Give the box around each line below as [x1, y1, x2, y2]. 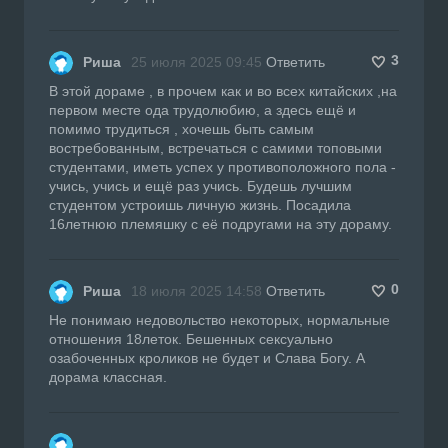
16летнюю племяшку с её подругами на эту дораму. [49, 215, 392, 232]
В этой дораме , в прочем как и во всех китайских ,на [49, 82, 397, 99]
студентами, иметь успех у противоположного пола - [49, 158, 396, 175]
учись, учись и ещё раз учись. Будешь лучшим [49, 177, 352, 194]
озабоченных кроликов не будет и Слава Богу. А [49, 349, 365, 366]
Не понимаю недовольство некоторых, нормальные [49, 311, 390, 328]
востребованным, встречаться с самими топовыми [49, 139, 382, 156]
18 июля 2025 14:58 [131, 282, 262, 299]
